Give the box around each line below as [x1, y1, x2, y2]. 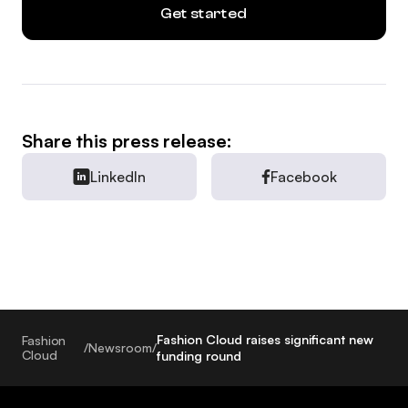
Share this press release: [22, 128, 232, 152]
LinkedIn [90, 167, 146, 186]
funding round [156, 347, 241, 363]
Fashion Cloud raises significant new [156, 331, 373, 347]
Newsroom [88, 339, 152, 355]
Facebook [270, 167, 337, 186]
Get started [160, 5, 248, 23]
